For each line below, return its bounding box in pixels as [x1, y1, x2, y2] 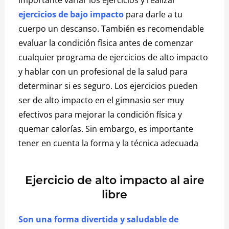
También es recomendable [101, 22, 204, 34]
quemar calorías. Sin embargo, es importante [18, 123, 194, 134]
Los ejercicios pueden [114, 80, 198, 91]
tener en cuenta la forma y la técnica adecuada [18, 137, 199, 149]
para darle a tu [126, 8, 183, 20]
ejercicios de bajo [18, 8, 88, 20]
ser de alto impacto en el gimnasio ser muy [18, 94, 185, 106]
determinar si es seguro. [18, 80, 115, 91]
